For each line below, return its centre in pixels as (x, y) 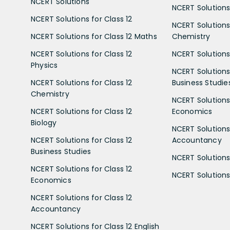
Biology (44, 122)
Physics (44, 65)
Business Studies (61, 151)
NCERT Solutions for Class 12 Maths (94, 36)
